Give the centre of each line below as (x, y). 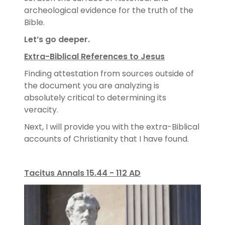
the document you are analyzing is (92, 85)
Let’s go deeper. (59, 39)
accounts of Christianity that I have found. (108, 139)
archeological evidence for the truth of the (109, 10)
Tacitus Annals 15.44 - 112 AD (82, 173)
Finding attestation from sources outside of (109, 73)
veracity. (43, 109)
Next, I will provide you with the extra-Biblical (112, 127)
